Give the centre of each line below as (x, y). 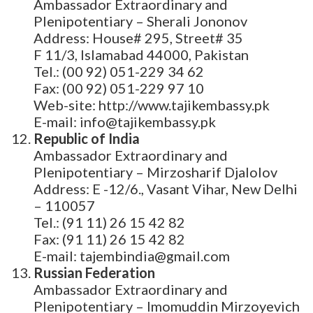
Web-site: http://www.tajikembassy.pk (152, 105)
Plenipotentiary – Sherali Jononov (140, 21)
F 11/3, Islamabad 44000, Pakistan (141, 55)
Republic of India (87, 139)
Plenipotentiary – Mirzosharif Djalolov (155, 172)
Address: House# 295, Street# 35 (138, 38)
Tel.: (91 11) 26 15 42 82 (109, 223)
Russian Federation (94, 273)
